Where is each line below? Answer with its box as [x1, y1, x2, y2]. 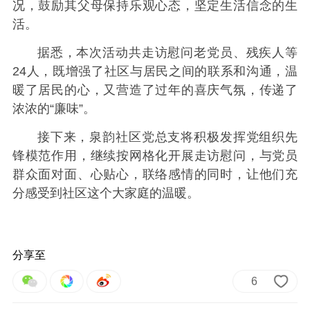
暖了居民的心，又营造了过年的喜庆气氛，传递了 [12, 83, 298, 98]
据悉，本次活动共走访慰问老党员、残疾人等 [37, 46, 298, 60]
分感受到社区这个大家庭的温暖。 [12, 186, 199, 201]
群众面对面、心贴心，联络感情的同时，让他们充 [12, 167, 298, 182]
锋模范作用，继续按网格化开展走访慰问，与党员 [12, 149, 298, 163]
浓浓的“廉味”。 [12, 102, 95, 116]
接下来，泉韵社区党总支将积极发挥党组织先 [37, 130, 298, 145]
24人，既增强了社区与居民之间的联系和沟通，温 [12, 64, 298, 79]
